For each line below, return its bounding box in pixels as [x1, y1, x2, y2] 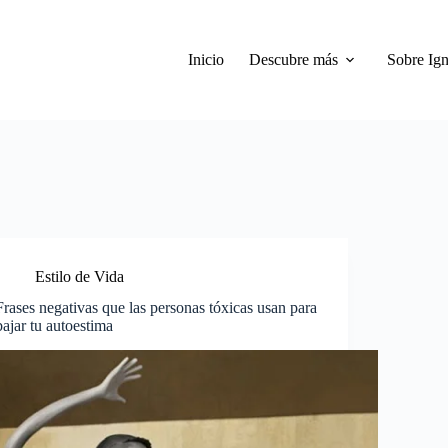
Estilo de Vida [35, 268, 125, 285]
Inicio [188, 51, 225, 68]
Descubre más [249, 51, 339, 68]
